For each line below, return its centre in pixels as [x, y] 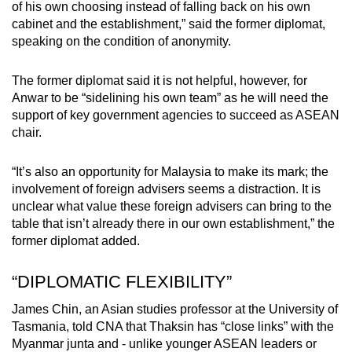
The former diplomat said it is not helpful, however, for [159, 80]
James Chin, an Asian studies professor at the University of [175, 309]
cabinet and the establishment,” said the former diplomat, [169, 24]
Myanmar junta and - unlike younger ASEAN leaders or [164, 343]
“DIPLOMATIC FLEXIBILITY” [122, 281]
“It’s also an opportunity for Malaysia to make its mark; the [170, 171]
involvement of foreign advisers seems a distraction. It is [166, 189]
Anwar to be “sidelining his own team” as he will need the [170, 97]
